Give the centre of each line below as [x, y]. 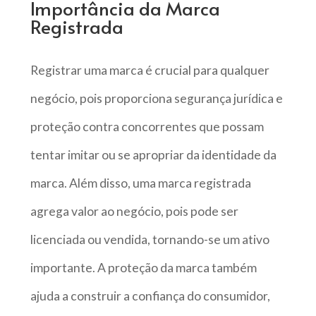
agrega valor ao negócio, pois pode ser [134, 211]
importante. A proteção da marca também [143, 267]
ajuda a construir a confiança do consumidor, [150, 296]
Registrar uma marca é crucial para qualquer [150, 70]
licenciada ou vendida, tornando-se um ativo [150, 239]
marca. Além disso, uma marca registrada [140, 183]
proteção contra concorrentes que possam [147, 126]
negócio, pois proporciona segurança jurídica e [156, 98]
